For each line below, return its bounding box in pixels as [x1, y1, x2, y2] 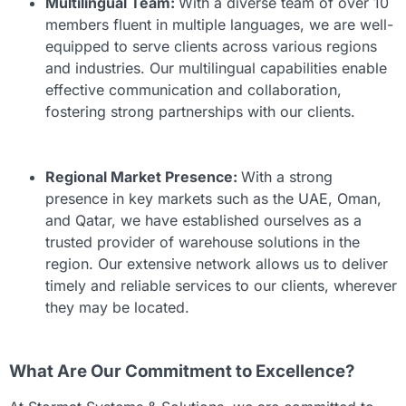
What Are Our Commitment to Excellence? [9, 361, 354, 382]
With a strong [241, 168, 333, 187]
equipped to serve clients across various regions [45, 37, 377, 56]
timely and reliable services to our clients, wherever [45, 276, 397, 295]
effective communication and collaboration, [45, 81, 342, 100]
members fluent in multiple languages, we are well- [45, 15, 393, 34]
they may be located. [45, 298, 189, 317]
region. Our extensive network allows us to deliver [45, 255, 388, 274]
